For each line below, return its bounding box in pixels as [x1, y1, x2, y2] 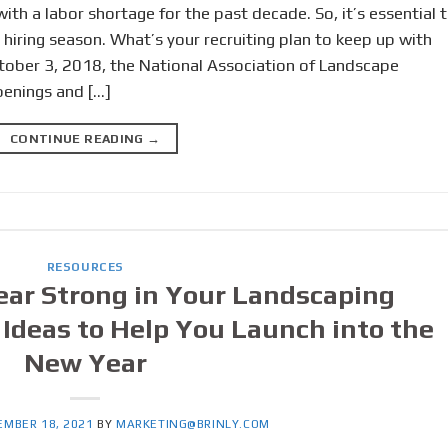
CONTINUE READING [9, 130, 148, 146]
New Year [23, 347, 147, 379]
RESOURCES [46, 259, 124, 274]
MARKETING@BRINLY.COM [115, 417, 270, 432]
